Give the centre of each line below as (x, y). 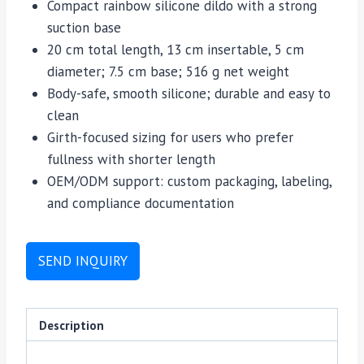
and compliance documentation (140, 203)
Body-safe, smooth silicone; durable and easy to (188, 93)
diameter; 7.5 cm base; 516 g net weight (168, 71)
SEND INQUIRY (83, 261)
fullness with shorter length (131, 159)
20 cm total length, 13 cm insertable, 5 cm (175, 50)
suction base (84, 28)
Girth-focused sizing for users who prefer (170, 137)
